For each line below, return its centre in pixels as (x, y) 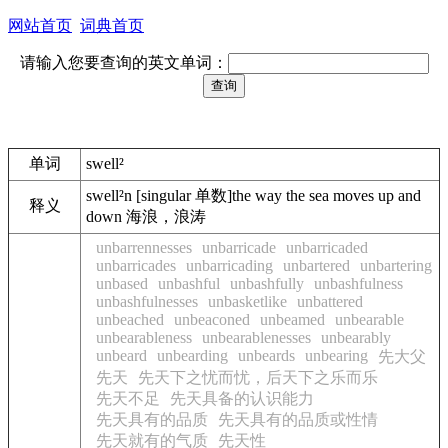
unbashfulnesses (147, 301)
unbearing (336, 355)
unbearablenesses (256, 337)
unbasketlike (247, 301)
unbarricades (136, 265)
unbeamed (292, 319)
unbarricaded (327, 247)
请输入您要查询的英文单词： (123, 62)
